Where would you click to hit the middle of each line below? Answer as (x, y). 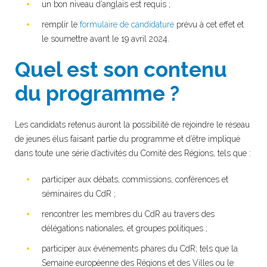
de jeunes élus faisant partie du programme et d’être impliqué (128, 139)
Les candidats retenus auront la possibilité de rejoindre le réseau (132, 124)
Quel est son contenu (121, 69)
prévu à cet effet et (209, 24)
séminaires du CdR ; (79, 193)
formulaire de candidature (127, 24)
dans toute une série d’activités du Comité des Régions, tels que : (133, 153)
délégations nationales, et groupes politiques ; (125, 228)
